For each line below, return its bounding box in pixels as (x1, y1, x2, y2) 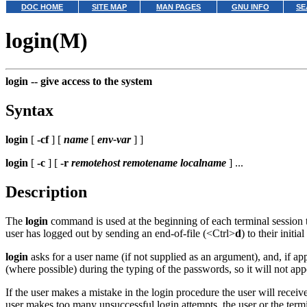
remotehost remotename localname (71, 156, 226, 169)
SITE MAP (92, 3, 127, 11)
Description (5, 182, 87, 201)
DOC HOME (21, 3, 63, 11)
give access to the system (40, 75, 152, 87)
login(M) (5, 28, 88, 53)
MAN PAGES (156, 3, 201, 11)
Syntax (5, 101, 53, 119)
